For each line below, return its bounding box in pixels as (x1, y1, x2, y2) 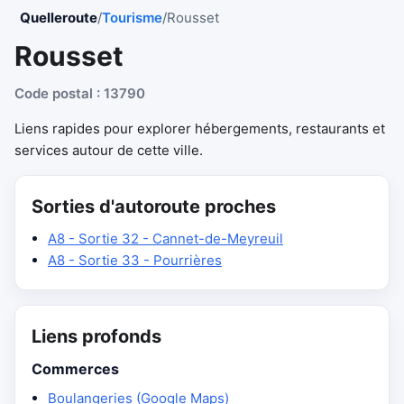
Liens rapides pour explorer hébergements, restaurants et (14, 120, 385, 137)
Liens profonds (32, 326, 161, 347)
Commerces (32, 360, 119, 378)
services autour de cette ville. (14, 142, 203, 159)
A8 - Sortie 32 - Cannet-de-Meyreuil (48, 230, 283, 247)
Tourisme (102, 9, 162, 26)
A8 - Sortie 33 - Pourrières (48, 252, 222, 269)
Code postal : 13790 (14, 85, 145, 102)
